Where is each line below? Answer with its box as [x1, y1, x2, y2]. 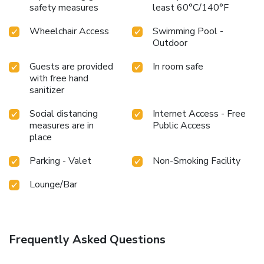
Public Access [153, 119, 210, 133]
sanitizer [29, 84, 64, 97]
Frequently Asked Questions [9, 232, 166, 248]
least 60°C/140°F [153, 1, 229, 15]
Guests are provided [29, 60, 113, 74]
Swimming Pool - [153, 25, 223, 38]
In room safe [153, 60, 203, 74]
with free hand [29, 72, 88, 85]
